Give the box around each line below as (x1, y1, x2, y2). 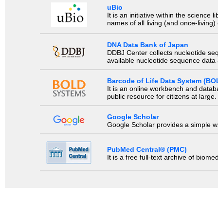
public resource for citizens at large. (107, 92, 217, 101)
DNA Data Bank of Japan (107, 40, 188, 49)
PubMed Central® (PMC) (107, 145, 187, 154)
